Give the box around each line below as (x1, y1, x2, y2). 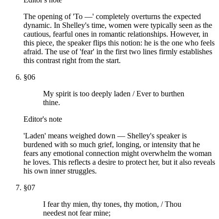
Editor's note (23, 114, 62, 123)
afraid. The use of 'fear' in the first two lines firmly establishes (23, 47, 212, 56)
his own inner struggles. (23, 166, 97, 175)
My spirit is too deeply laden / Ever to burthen (43, 89, 184, 98)
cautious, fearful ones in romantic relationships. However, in (23, 29, 208, 38)
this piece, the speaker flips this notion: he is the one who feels (23, 38, 215, 47)
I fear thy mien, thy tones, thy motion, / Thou (43, 199, 181, 208)
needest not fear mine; (43, 208, 110, 217)
